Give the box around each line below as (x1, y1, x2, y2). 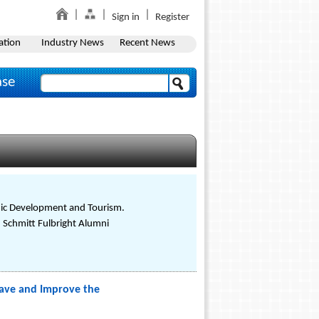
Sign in (112, 12, 140, 23)
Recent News (119, 38, 175, 48)
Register (155, 12, 189, 23)
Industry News (41, 38, 104, 48)
